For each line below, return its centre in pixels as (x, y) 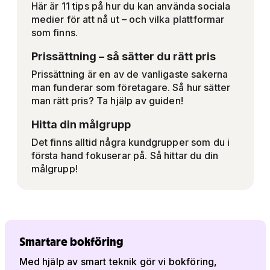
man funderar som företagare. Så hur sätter (131, 88)
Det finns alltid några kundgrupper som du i (130, 143)
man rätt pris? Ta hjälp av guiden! (107, 101)
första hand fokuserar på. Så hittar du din (125, 156)
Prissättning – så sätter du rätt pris (123, 57)
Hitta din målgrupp (81, 125)
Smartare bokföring (71, 242)
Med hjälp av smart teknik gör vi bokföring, (118, 262)
